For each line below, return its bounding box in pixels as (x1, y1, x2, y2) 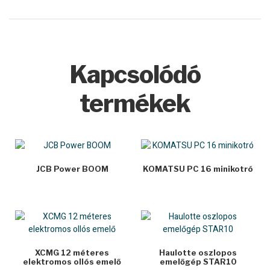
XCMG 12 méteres (35, 247, 109, 257)
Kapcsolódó (69, 60, 201, 90)
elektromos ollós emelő (23, 256, 121, 266)
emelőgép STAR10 (159, 256, 237, 266)
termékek (80, 89, 190, 119)
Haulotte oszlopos (159, 247, 237, 257)
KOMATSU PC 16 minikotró (143, 163, 253, 174)
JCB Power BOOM (36, 163, 108, 174)
